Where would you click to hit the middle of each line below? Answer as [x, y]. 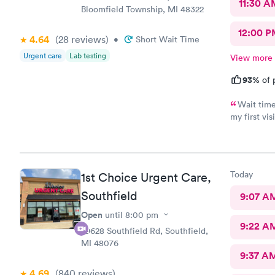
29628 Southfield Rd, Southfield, [145, 230]
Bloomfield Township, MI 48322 [142, 9]
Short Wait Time [168, 39]
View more [251, 58]
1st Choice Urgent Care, [146, 177]
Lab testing [88, 56]
